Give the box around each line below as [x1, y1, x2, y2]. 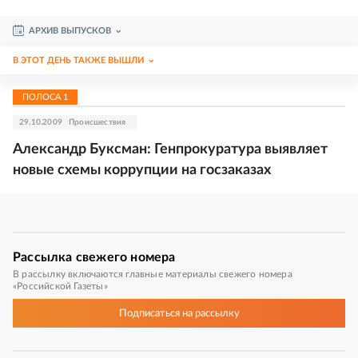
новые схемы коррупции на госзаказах [13, 163, 271, 177]
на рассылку [179, 308, 240, 319]
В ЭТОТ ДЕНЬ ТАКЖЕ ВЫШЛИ [13, 56, 144, 65]
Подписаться [118, 308, 180, 319]
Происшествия [69, 118, 126, 126]
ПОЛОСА [22, 93, 63, 101]
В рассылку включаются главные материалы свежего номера [13, 269, 292, 279]
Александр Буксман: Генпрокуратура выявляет [13, 142, 328, 157]
